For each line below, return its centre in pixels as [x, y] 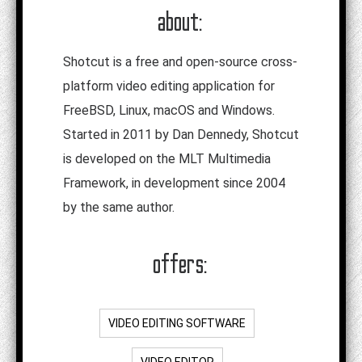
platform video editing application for [169, 86]
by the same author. [119, 208]
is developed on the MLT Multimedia [167, 159]
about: [181, 22]
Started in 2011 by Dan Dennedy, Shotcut [181, 135]
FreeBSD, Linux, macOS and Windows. [169, 111]
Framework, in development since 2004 [174, 183]
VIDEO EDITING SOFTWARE [177, 324]
